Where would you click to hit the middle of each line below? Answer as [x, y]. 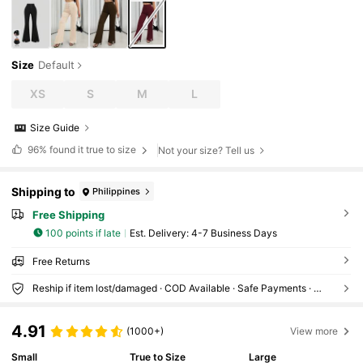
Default [57, 65]
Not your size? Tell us [207, 150]
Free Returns [61, 262]
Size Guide [55, 128]
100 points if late [83, 233]
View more [314, 331]
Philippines [117, 191]
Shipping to [44, 191]
